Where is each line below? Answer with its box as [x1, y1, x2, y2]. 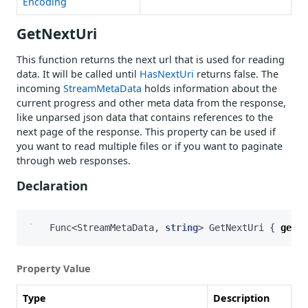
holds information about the [142, 81, 277, 95]
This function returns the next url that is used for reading [16, 52, 285, 66]
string [165, 221, 198, 233]
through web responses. [16, 153, 131, 167]
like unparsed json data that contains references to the [16, 110, 273, 124]
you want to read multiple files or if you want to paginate [16, 139, 283, 153]
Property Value [16, 261, 91, 275]
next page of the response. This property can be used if [16, 124, 276, 138]
